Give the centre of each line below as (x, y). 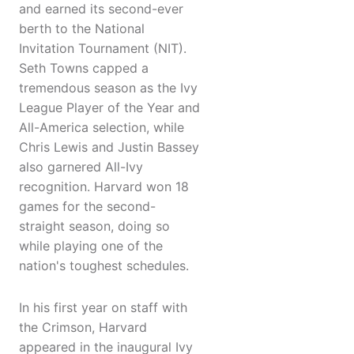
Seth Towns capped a (84, 68)
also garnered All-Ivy (81, 167)
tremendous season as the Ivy (108, 88)
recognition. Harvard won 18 (104, 187)
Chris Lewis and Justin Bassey (109, 147)
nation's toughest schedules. (104, 266)
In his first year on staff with (103, 308)
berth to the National (82, 29)
